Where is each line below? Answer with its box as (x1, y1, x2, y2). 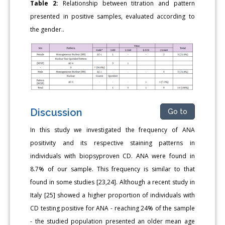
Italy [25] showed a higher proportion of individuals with (30, 191, 195, 200)
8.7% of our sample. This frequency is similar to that (30, 165, 195, 174)
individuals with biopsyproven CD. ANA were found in (30, 152, 195, 161)
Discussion (30, 106, 83, 119)
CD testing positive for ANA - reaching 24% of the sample (30, 204, 195, 213)
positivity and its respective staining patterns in (30, 139, 195, 148)
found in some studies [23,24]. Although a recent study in (30, 178, 195, 187)
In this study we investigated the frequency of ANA (30, 126, 195, 135)
